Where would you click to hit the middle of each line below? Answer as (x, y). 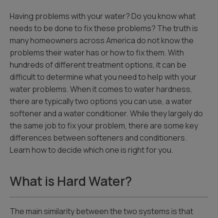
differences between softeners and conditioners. (98, 138)
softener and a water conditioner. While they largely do (106, 113)
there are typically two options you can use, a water (101, 101)
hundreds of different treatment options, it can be (98, 65)
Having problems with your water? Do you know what (103, 16)
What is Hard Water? (71, 181)
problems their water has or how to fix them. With (97, 53)
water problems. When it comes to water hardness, (101, 89)
